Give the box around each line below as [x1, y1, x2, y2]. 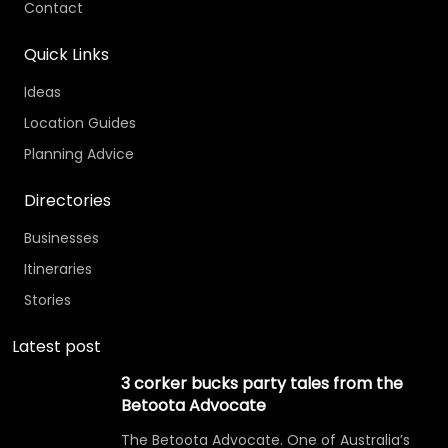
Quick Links [24, 42, 109, 66]
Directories [24, 188, 111, 212]
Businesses [24, 227, 99, 248]
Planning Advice [24, 143, 134, 164]
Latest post [12, 334, 101, 358]
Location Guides [24, 112, 136, 133]
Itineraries [24, 258, 92, 279]
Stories [24, 289, 71, 310]
